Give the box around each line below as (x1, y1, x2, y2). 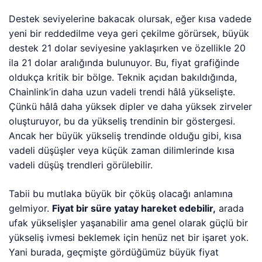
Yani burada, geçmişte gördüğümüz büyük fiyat (9, 246, 219, 258)
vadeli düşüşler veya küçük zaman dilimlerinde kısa (9, 144, 235, 156)
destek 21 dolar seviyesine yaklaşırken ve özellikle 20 (9, 42, 246, 54)
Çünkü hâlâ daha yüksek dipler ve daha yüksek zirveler (9, 101, 253, 112)
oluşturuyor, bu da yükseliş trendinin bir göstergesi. (9, 115, 236, 127)
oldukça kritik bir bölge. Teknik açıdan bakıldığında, (9, 71, 237, 83)
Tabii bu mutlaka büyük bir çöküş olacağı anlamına (9, 188, 233, 199)
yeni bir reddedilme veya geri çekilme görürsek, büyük (9, 27, 250, 39)
